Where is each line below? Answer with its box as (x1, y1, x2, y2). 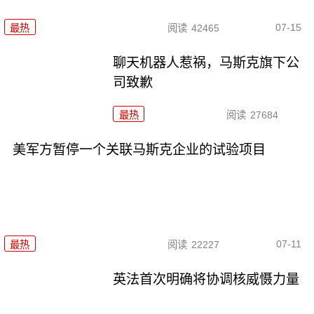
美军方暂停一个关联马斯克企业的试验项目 (12, 142, 266, 157)
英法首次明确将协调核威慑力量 (113, 272, 300, 287)
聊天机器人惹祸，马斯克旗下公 (113, 55, 300, 70)
